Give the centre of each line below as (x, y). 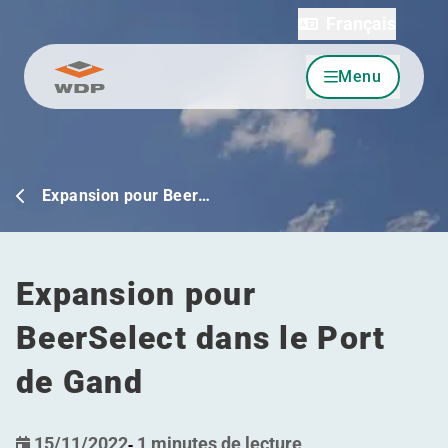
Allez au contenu (109, 87)
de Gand (79, 382)
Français (361, 23)
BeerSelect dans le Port (201, 338)
